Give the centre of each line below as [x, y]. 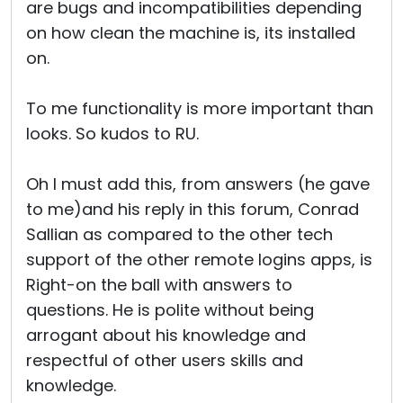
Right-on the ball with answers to [159, 285]
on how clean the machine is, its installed [191, 33]
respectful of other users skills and [165, 360]
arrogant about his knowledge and [166, 335]
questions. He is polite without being [170, 310]
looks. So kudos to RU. [112, 134]
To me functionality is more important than [200, 108]
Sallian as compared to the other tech [179, 234]
